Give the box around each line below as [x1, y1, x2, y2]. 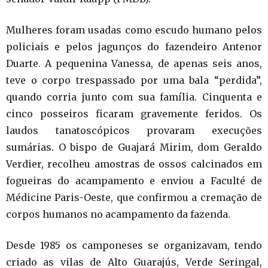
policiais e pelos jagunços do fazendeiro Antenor [6, 40, 262, 53]
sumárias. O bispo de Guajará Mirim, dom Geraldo [6, 141, 262, 153]
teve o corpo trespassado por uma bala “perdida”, [6, 74, 262, 86]
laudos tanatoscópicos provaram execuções [6, 124, 262, 136]
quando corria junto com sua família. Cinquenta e [6, 90, 262, 103]
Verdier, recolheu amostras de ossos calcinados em [6, 157, 262, 170]
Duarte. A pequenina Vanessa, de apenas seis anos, [6, 57, 262, 69]
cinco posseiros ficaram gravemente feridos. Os [6, 107, 262, 120]
